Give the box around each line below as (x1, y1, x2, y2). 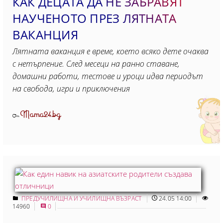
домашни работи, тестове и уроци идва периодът (12, 70, 203, 82)
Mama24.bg (20, 107, 61, 122)
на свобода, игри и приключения (12, 83, 130, 94)
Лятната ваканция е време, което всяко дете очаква (12, 45, 209, 57)
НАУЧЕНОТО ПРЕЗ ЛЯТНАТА (12, 9, 177, 26)
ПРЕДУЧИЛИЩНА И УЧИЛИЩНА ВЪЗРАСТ (21, 194, 143, 203)
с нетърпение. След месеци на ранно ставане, (12, 58, 180, 69)
